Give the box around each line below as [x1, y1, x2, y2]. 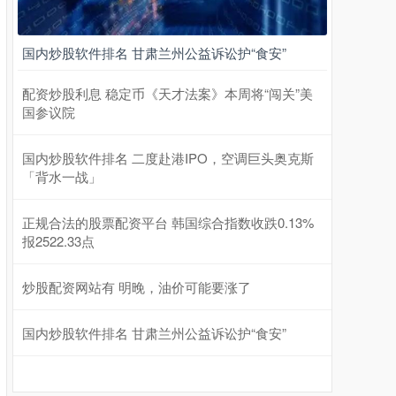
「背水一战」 [22, 167, 102, 187]
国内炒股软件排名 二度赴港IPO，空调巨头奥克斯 [22, 148, 314, 168]
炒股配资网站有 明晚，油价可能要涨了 [22, 278, 251, 297]
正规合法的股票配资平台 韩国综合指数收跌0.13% [22, 213, 314, 232]
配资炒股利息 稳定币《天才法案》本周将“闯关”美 [22, 84, 313, 103]
